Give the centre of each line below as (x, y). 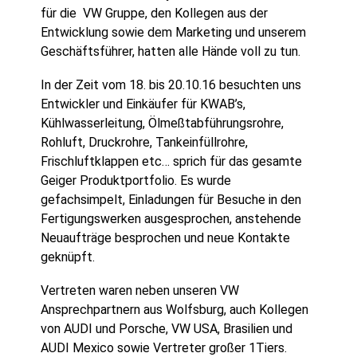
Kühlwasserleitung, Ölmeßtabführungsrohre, (163, 123)
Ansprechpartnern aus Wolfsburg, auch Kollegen (175, 309)
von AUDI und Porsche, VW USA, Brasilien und (167, 328)
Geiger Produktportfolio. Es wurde (136, 180)
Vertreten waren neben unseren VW (140, 290)
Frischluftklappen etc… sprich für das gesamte (172, 161)
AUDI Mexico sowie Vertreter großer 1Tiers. (164, 347)
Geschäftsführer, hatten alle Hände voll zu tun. (171, 51)
